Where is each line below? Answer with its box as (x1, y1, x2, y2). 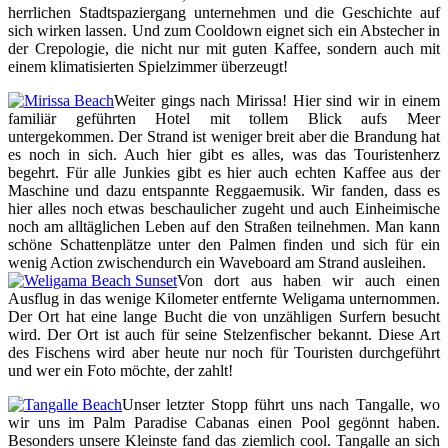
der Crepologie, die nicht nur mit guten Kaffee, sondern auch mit (8, 40, 440, 58)
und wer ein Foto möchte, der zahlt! (8, 362, 233, 380)
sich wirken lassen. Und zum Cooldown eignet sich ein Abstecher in (8, 22, 440, 40)
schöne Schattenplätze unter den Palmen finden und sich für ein (8, 236, 440, 254)
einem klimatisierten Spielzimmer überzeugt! (8, 58, 288, 76)
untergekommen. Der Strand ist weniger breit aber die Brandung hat (8, 128, 440, 146)
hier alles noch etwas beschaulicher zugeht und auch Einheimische (8, 200, 440, 218)
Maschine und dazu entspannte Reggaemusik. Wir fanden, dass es (8, 182, 440, 200)
